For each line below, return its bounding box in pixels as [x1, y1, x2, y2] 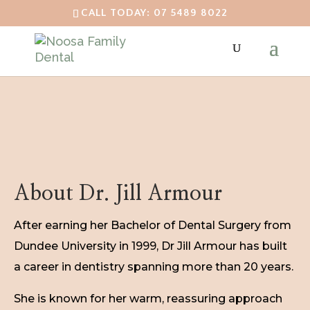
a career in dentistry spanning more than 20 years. [14, 260, 293, 273]
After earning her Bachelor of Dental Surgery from [14, 219, 291, 232]
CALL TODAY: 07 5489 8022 [81, 7, 228, 19]
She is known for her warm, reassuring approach [14, 292, 282, 305]
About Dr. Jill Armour [14, 183, 222, 204]
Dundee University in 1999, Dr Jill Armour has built [14, 239, 287, 253]
